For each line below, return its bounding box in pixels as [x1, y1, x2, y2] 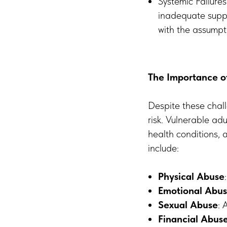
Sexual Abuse [158, 198, 218, 211]
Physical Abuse [158, 170, 224, 182]
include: [148, 141, 179, 154]
